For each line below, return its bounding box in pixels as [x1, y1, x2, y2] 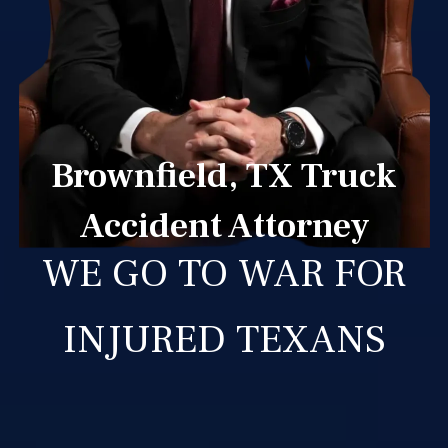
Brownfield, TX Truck [51, 152, 397, 199]
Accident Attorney [78, 202, 370, 249]
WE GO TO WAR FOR [42, 247, 406, 299]
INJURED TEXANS [62, 313, 386, 365]
